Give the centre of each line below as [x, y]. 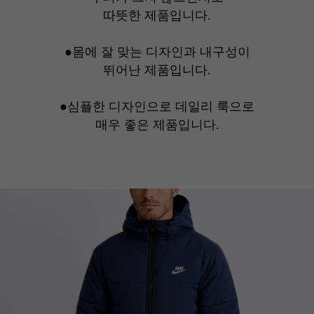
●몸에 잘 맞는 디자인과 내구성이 [157, 52]
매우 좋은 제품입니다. [157, 125]
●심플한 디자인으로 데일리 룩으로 [157, 107]
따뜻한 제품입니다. [157, 16]
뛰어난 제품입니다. [157, 70]
